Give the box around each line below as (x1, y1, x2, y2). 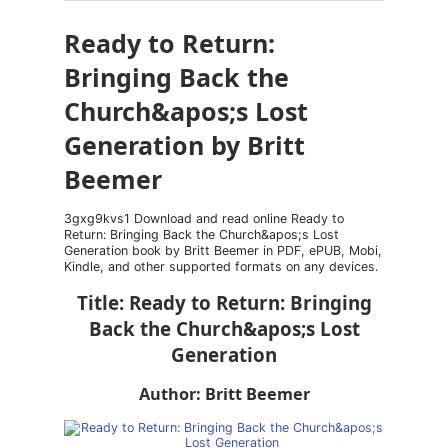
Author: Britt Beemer (138, 383, 310, 405)
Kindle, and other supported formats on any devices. (64, 259, 378, 274)
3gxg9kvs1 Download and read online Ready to (64, 211, 344, 226)
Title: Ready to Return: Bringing (76, 290, 372, 316)
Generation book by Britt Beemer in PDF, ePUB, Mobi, (64, 243, 382, 258)
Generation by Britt (64, 128, 305, 162)
